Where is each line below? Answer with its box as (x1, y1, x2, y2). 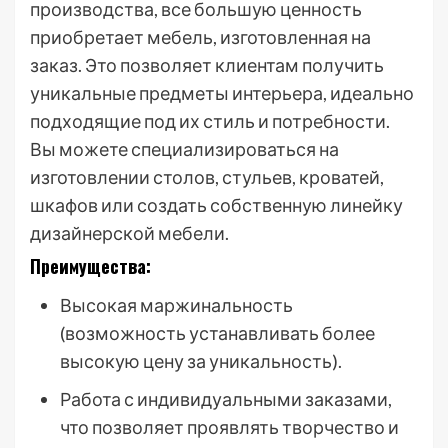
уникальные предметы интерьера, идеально (30, 82, 414, 104)
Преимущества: (30, 253, 151, 279)
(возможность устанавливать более (60, 322, 375, 344)
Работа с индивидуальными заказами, (60, 388, 392, 410)
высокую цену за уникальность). (60, 350, 342, 372)
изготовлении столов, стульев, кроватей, (30, 166, 384, 188)
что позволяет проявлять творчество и (60, 416, 399, 438)
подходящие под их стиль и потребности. (30, 110, 390, 132)
